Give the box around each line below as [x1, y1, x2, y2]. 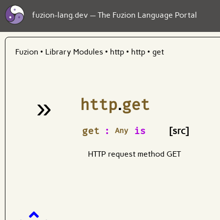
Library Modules [45, 47, 103, 56]
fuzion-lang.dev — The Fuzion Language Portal [32, 10, 197, 20]
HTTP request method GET [88, 149, 181, 159]
